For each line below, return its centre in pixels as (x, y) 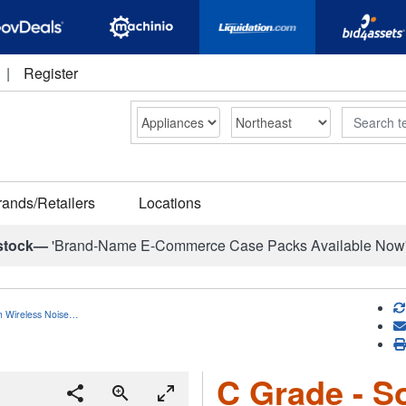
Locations (170, 203)
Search (362, 115)
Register (51, 73)
